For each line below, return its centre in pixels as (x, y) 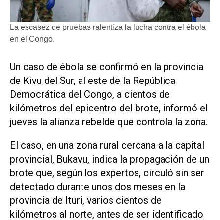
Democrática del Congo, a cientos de (90, 94)
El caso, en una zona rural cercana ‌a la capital (107, 146)
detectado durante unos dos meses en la (97, 187)
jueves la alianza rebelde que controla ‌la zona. (109, 122)
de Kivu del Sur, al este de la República (93, 80)
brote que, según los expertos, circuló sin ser (107, 173)
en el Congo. (32, 39)
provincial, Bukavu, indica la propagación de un (110, 159)
